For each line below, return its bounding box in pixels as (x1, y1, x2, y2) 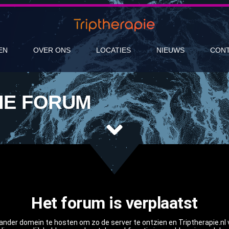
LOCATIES (96, 46, 131, 54)
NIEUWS (156, 46, 185, 54)
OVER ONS (33, 46, 71, 54)
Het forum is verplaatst (31, 193, 198, 213)
